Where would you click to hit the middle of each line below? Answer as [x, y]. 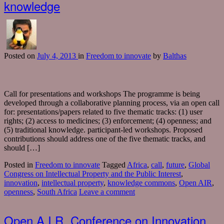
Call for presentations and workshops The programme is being [102, 94]
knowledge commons [141, 183]
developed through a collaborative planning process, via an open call [112, 103]
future [175, 165]
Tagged [114, 165]
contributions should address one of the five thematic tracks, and [105, 139]
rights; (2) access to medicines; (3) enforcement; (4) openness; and [108, 121]
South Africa [57, 192]
